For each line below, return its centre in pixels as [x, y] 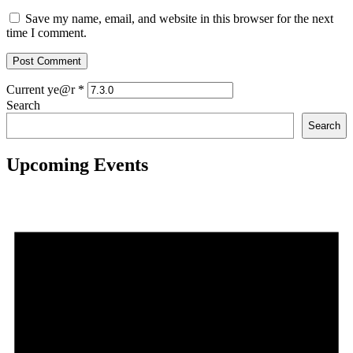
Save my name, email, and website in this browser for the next [179, 19]
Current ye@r [42, 90]
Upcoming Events [77, 165]
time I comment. [46, 33]
